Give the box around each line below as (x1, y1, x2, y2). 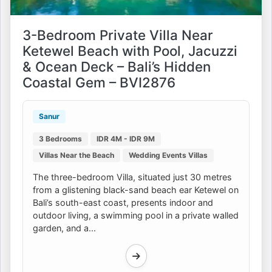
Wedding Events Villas (129, 150, 208, 160)
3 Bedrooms (39, 134, 82, 143)
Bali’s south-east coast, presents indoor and (33, 197, 213, 208)
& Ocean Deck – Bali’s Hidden (22, 58, 211, 75)
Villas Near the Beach (39, 150, 114, 160)
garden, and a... (33, 222, 96, 233)
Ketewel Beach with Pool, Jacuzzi (22, 42, 237, 59)
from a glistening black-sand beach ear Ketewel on (33, 184, 239, 195)
